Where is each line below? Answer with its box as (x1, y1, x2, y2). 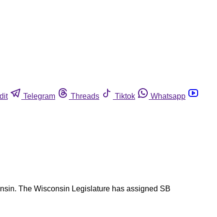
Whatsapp (151, 92, 186, 100)
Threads (71, 92, 99, 100)
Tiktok (115, 92, 135, 100)
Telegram (23, 92, 55, 100)
